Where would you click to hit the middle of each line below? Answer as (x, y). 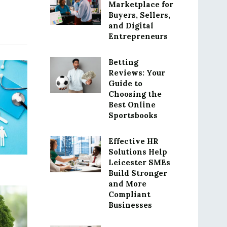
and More (127, 184)
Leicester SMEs (139, 162)
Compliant (129, 194)
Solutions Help (138, 152)
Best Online (132, 105)
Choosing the (135, 94)
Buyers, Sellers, (139, 15)
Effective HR (133, 141)
